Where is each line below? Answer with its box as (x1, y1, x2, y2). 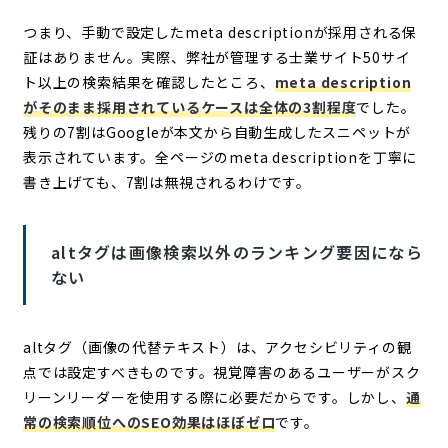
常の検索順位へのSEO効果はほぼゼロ (22, 411, 276, 432)
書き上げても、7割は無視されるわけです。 (22, 171, 311, 192)
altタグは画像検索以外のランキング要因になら (50, 239, 423, 264)
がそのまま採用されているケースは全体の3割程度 (22, 96, 357, 117)
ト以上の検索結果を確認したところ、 (22, 71, 275, 92)
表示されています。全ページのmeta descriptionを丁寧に (22, 146, 418, 167)
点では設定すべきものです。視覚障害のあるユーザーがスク (22, 361, 421, 382)
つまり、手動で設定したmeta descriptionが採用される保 (22, 21, 418, 42)
